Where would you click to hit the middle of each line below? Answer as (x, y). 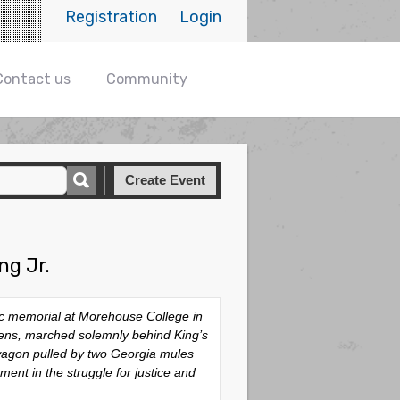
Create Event (165, 180)
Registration (112, 17)
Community (147, 79)
